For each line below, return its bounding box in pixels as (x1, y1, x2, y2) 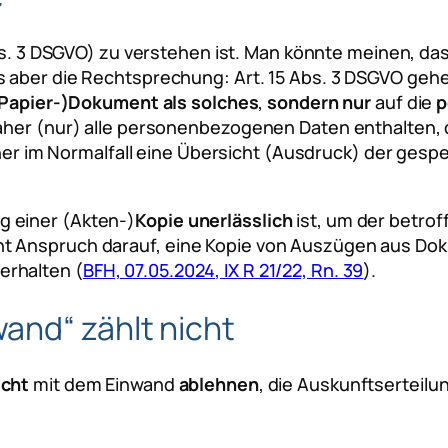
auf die (371, 90, 437, 115)
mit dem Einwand (29, 372, 179, 397)
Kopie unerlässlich (135, 208, 293, 233)
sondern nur (267, 90, 372, 115)
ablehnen (178, 372, 259, 397)
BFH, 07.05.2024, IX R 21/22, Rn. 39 (82, 258, 364, 283)
